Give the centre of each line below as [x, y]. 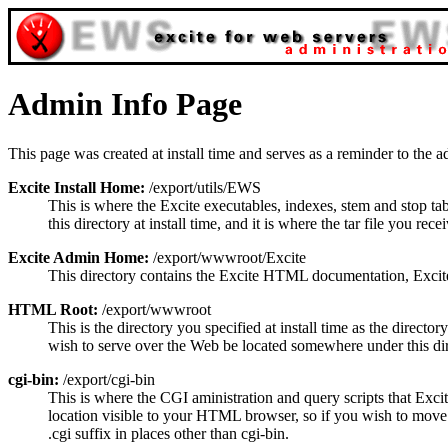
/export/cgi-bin [107, 379]
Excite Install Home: [76, 187]
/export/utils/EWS [203, 187]
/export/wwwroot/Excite [227, 257]
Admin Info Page [125, 104]
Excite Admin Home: [78, 257]
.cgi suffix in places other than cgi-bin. [168, 433]
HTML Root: [53, 309]
